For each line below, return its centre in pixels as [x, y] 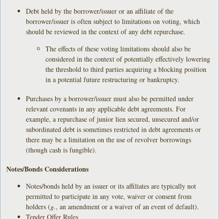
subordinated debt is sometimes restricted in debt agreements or [114, 129]
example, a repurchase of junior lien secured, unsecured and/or [113, 119]
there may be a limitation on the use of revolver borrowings [109, 139]
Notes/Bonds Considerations [48, 169]
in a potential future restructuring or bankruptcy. [113, 79]
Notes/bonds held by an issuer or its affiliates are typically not [111, 186]
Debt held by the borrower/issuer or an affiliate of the [100, 11]
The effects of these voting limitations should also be [118, 48]
